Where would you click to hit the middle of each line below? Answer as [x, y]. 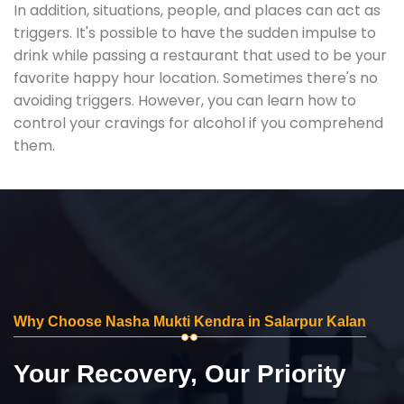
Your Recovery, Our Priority [180, 373]
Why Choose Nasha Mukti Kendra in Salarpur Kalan [190, 321]
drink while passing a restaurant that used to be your [200, 55]
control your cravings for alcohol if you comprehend [198, 123]
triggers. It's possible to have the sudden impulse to [195, 32]
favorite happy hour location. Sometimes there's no [196, 78]
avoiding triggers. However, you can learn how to [185, 100]
